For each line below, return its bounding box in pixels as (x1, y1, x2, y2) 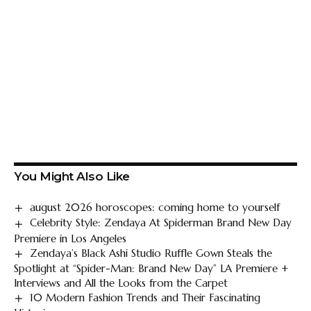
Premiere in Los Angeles (14, 231, 126, 245)
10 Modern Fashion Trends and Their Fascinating (30, 290, 261, 304)
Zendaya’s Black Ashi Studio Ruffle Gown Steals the (30, 246, 273, 260)
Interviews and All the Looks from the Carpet (14, 276, 228, 289)
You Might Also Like (14, 169, 130, 183)
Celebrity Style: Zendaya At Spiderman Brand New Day (30, 216, 292, 230)
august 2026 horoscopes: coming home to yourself (30, 201, 280, 214)
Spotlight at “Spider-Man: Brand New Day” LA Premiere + (14, 261, 289, 275)
